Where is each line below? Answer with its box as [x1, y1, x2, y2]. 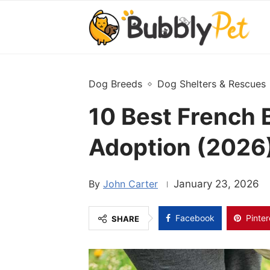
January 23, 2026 [174, 178, 259, 190]
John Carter [103, 178, 158, 190]
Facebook [175, 213, 215, 223]
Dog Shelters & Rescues [157, 78, 266, 90]
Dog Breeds [89, 78, 142, 90]
